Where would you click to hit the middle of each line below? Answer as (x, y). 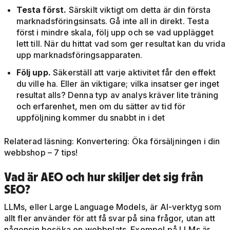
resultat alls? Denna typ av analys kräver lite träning (117, 95)
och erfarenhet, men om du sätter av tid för (101, 107)
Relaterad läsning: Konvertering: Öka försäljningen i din (112, 141)
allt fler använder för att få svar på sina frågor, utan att (109, 218)
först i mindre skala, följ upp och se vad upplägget (115, 33)
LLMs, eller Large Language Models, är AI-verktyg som (112, 207)
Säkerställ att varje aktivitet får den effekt (135, 73)
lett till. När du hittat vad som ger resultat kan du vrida (121, 44)
